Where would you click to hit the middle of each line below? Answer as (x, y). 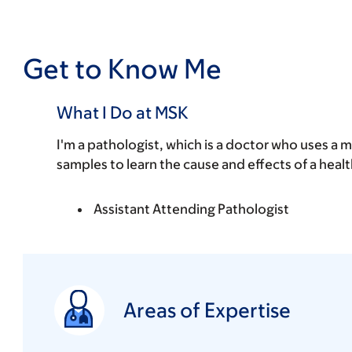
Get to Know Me (122, 68)
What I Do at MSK (123, 112)
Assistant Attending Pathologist (191, 209)
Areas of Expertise (207, 310)
